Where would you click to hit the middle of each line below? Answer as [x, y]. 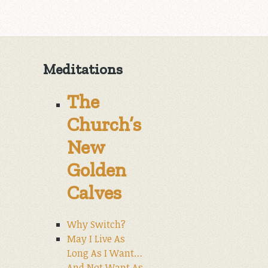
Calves [94, 193]
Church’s [104, 125]
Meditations [83, 69]
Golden [97, 170]
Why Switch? [96, 224]
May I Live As [96, 238]
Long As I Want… [105, 253]
